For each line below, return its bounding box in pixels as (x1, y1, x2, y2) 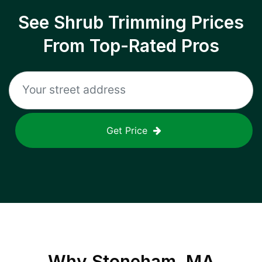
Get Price (106, 125, 147, 136)
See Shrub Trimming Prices (18, 12, 244, 33)
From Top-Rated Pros (43, 35, 219, 56)
